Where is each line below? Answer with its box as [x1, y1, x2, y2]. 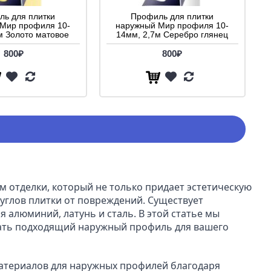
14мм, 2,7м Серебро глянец [116, 30, 228, 40]
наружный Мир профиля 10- [116, 21, 229, 31]
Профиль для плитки [131, 11, 214, 22]
